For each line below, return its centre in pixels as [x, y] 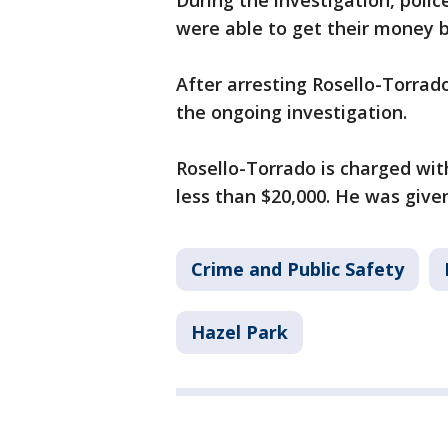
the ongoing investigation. [291, 112]
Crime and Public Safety [297, 269]
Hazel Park [239, 332]
